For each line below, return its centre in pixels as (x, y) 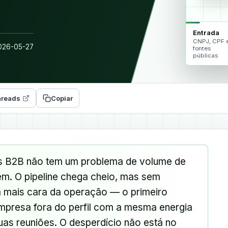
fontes (202, 48)
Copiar (62, 98)
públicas (205, 55)
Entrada (206, 33)
